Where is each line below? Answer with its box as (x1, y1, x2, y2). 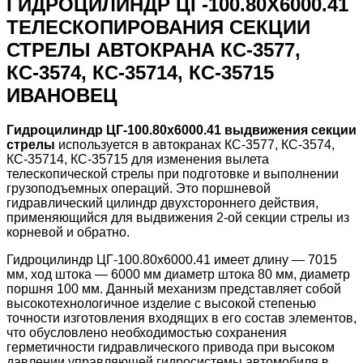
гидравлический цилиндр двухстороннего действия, (6, 196, 318, 211)
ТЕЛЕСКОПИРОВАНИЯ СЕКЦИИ (6, 16, 310, 39)
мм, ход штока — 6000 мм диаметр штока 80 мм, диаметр (6, 267, 350, 282)
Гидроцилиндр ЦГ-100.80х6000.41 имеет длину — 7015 (6, 253, 337, 267)
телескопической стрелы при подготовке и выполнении (6, 167, 339, 181)
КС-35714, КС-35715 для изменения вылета (6, 152, 269, 167)
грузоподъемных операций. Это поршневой (6, 181, 271, 196)
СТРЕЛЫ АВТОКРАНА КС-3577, (6, 39, 301, 62)
